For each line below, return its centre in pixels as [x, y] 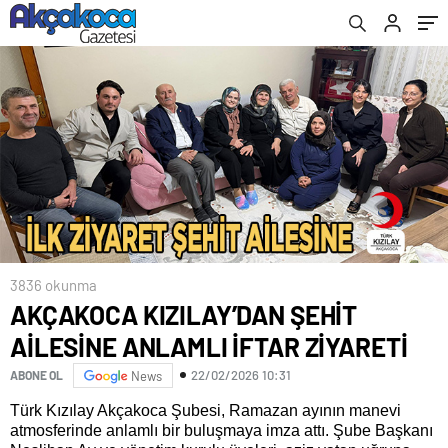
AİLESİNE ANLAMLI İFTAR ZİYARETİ [209, 346]
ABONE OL [36, 375]
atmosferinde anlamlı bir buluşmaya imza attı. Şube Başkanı [221, 430]
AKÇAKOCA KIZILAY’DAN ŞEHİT [184, 314]
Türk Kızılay [52, 410]
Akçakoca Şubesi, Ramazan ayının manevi [247, 410]
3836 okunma [53, 284]
